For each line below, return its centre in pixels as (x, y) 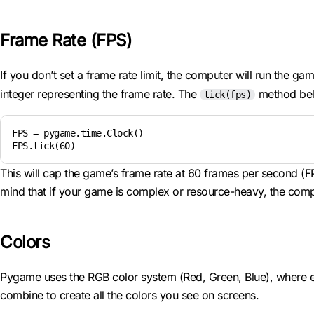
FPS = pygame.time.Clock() (78, 133)
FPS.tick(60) (43, 146)
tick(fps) (227, 95)
